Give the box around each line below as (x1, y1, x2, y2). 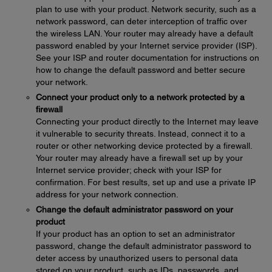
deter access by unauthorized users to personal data (36, 253, 238, 263)
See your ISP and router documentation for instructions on (36, 53, 259, 63)
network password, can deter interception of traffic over (36, 16, 247, 26)
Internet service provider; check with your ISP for (36, 165, 222, 175)
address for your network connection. (36, 189, 178, 199)
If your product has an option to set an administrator (36, 229, 235, 239)
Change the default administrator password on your (36, 205, 233, 214)
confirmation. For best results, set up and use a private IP (36, 177, 256, 187)
